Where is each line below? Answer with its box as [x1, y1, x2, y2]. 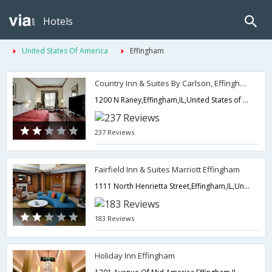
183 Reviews [95, 214, 135, 223]
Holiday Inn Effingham [95, 250, 175, 261]
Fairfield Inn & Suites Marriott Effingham [95, 164, 240, 175]
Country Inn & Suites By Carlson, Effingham [240, 78, 247, 89]
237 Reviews [95, 127, 135, 137]
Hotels [43, 15, 73, 28]
